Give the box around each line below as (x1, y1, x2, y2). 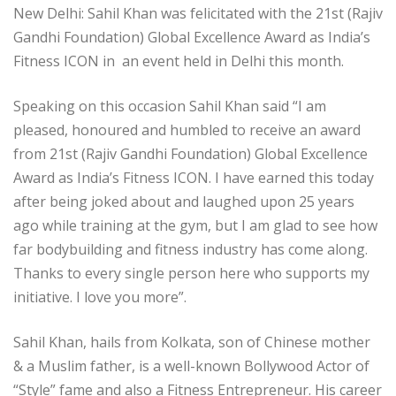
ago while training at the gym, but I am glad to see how (13, 215, 377, 235)
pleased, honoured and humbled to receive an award (13, 119, 361, 140)
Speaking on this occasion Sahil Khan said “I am (13, 95, 326, 116)
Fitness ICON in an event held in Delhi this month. (13, 50, 344, 71)
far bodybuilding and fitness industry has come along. (13, 239, 368, 259)
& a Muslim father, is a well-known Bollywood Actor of (13, 355, 369, 376)
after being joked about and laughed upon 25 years (13, 191, 354, 211)
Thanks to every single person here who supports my (13, 263, 369, 283)
